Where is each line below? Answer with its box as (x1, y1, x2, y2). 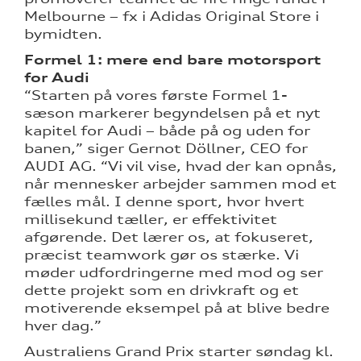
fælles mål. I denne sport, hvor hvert (24, 193, 305, 210)
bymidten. (24, 25, 102, 42)
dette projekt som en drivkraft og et (24, 281, 299, 298)
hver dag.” (24, 317, 102, 334)
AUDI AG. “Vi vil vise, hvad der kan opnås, (24, 157, 337, 174)
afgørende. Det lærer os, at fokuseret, (24, 228, 313, 245)
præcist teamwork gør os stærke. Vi (24, 246, 299, 263)
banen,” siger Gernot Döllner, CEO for (24, 139, 308, 156)
